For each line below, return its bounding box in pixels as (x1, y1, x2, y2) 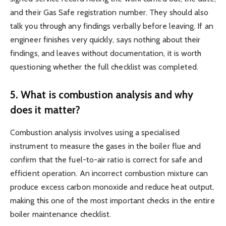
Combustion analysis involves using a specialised (10, 127, 180, 137)
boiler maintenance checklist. (10, 209, 111, 219)
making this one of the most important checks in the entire (10, 195, 215, 205)
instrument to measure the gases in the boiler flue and (10, 141, 201, 151)
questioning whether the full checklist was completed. (10, 62, 199, 72)
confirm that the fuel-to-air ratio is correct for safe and (10, 154, 202, 164)
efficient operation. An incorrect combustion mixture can (10, 168, 208, 178)
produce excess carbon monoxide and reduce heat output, (10, 182, 214, 192)
